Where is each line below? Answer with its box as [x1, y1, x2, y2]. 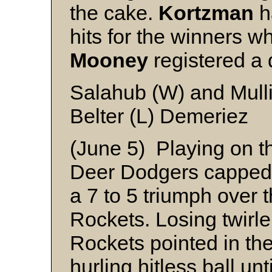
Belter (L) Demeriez [70, 104, 248, 128]
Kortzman [158, 1, 259, 25]
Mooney [70, 49, 154, 72]
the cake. [70, 1, 158, 25]
